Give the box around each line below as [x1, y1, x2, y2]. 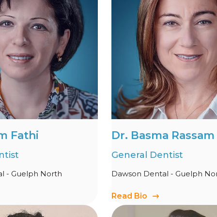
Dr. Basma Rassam [111, 128, 215, 142]
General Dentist [111, 149, 183, 160]
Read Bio [111, 191, 147, 201]
